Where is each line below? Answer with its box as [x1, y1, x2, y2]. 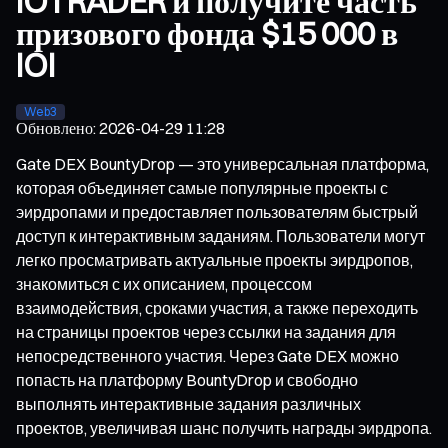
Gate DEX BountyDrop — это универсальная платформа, [16, 153, 429, 174]
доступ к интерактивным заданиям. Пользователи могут [16, 225, 425, 246]
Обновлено [16, 117, 93, 138]
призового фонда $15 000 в [16, 14, 398, 54]
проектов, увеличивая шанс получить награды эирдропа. [16, 417, 432, 438]
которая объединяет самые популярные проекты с [16, 177, 388, 198]
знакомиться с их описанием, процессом [16, 273, 312, 294]
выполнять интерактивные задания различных [16, 393, 361, 414]
